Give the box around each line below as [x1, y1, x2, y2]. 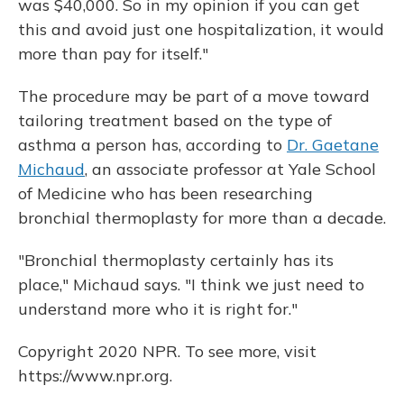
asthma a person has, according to [18, 134, 287, 156]
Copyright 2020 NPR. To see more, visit [18, 341, 317, 363]
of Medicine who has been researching [18, 183, 313, 205]
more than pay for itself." [18, 43, 208, 65]
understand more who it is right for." [18, 298, 298, 320]
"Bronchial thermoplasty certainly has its [18, 250, 334, 271]
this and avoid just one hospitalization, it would [18, 19, 384, 41]
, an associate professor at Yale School [85, 159, 376, 180]
